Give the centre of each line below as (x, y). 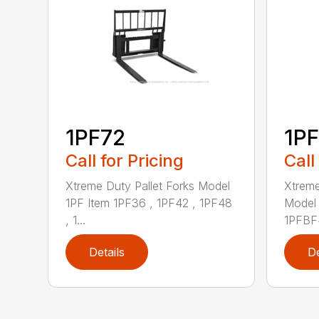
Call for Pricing (125, 161)
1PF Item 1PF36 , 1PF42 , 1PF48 (149, 203)
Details (107, 252)
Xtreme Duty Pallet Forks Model (148, 186)
